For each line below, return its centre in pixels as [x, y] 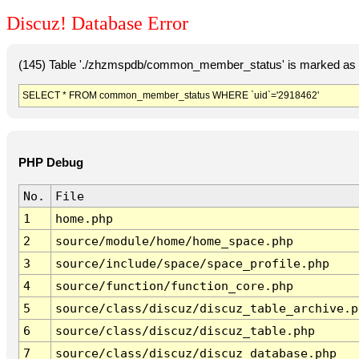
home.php [84, 219]
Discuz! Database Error [97, 24]
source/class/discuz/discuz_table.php [185, 331]
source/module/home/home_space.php [174, 241]
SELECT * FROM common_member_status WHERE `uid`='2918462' [170, 95]
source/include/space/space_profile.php [192, 264]
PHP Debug [50, 163]
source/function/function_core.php [174, 286]
